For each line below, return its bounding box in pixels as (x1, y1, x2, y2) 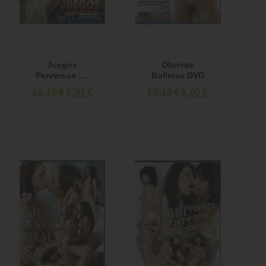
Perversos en (36, 71, 89, 80)
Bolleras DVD (186, 71, 204, 80)
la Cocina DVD (33, 81, 91, 91)
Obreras (161, 60, 194, 69)
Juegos (47, 60, 78, 69)
